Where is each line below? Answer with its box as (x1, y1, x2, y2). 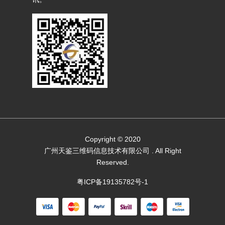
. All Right (149, 146, 181, 155)
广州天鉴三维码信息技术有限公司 (44, 146, 150, 155)
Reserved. (96, 158, 129, 166)
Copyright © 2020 (84, 135, 141, 143)
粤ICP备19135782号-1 (77, 177, 148, 186)
